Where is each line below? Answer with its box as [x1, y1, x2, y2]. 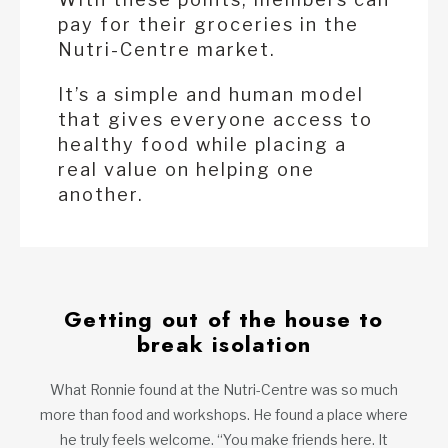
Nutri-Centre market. [58, 39, 276, 61]
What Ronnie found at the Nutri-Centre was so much [50, 381, 398, 399]
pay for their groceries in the [58, 14, 359, 36]
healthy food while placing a [58, 134, 347, 156]
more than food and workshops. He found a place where [40, 406, 408, 424]
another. [58, 184, 144, 206]
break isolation [137, 328, 311, 361]
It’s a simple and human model [58, 84, 364, 106]
